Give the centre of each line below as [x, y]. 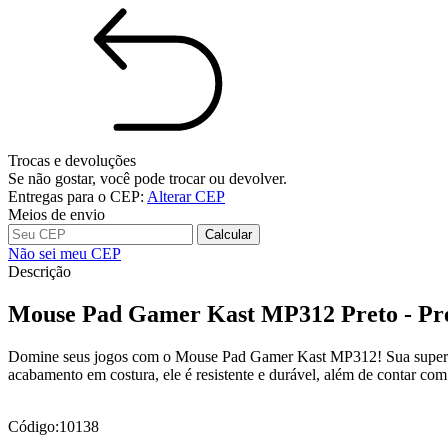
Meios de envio [56, 214]
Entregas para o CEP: [76, 196]
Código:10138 [53, 426]
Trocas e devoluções [72, 160]
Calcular [228, 234]
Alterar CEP [186, 196]
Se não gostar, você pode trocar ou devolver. [147, 178]
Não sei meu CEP [64, 253]
